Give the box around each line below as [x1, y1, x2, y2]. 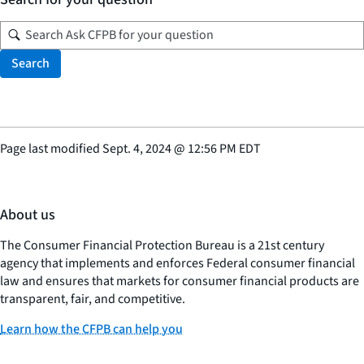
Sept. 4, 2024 [102, 140, 171, 158]
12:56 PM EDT [188, 140, 261, 158]
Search [11, 54, 50, 72]
